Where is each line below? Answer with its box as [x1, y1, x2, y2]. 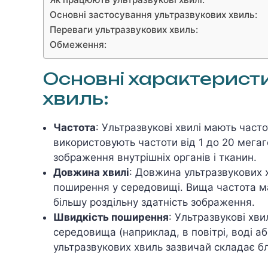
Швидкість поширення [53, 211, 169, 223]
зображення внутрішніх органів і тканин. [53, 151, 257, 163]
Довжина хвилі [53, 166, 129, 178]
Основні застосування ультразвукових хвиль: [50, 8, 257, 20]
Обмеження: [50, 38, 106, 50]
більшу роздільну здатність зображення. [53, 196, 255, 208]
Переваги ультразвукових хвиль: [50, 23, 198, 35]
